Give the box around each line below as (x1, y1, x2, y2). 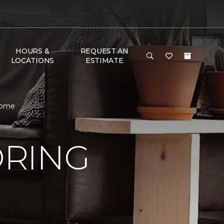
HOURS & (15, 46, 49, 55)
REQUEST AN (80, 46, 128, 55)
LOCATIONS (10, 56, 54, 65)
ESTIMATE (85, 56, 123, 65)
